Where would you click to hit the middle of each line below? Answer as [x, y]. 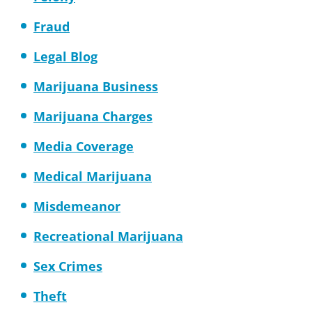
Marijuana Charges [93, 116]
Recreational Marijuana [108, 236]
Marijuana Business [96, 86]
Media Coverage [84, 146]
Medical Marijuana [93, 176]
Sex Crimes [68, 266]
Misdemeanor [77, 206]
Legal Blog [65, 56]
